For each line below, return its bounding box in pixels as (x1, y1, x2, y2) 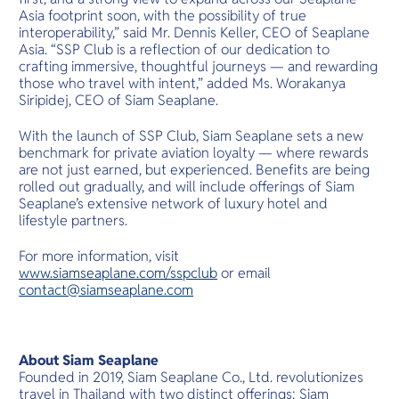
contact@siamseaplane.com (19, 280, 194, 299)
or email (217, 263, 272, 282)
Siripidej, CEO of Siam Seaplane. (19, 91, 219, 110)
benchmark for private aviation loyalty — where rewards (19, 143, 370, 163)
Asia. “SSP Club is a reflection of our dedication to (19, 40, 330, 60)
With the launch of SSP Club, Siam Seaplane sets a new (19, 126, 364, 146)
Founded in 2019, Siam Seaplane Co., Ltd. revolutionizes (19, 367, 364, 387)
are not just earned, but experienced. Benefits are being (19, 160, 370, 180)
